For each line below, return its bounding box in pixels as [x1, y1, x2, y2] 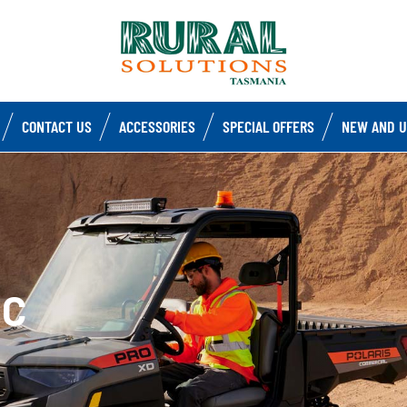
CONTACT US [22, 116, 92, 136]
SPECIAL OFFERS [223, 116, 314, 136]
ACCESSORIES [119, 116, 195, 136]
